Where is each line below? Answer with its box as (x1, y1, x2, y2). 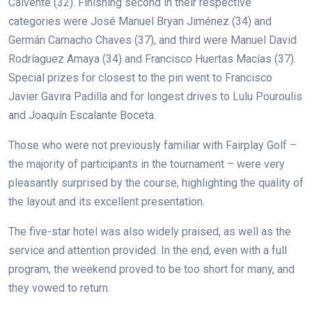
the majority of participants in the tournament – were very (8, 157, 285, 171)
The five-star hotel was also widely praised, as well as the (8, 224, 291, 238)
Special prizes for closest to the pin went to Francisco (8, 70, 272, 84)
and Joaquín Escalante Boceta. (8, 108, 156, 122)
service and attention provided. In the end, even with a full (8, 243, 287, 257)
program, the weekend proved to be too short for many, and (8, 262, 295, 276)
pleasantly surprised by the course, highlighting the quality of (8, 175, 304, 189)
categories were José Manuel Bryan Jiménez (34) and (8, 14, 272, 28)
